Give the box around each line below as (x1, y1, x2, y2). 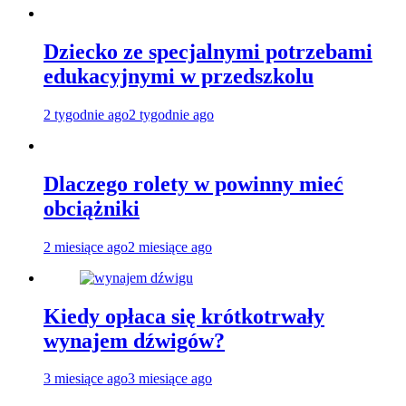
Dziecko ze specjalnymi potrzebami (43, 39, 372, 63)
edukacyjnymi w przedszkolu (43, 63, 314, 88)
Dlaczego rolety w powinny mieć (43, 171, 343, 196)
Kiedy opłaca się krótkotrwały (43, 304, 324, 328)
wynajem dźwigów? (43, 328, 225, 353)
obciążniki (43, 196, 140, 220)
